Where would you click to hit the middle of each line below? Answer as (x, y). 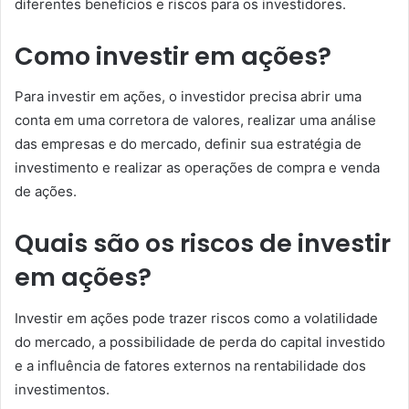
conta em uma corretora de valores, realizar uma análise (195, 120)
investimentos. (62, 389)
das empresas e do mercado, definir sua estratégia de (188, 144)
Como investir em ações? (173, 56)
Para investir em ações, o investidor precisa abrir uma (188, 96)
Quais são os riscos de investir (203, 243)
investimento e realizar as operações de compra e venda (197, 168)
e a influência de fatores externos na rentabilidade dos (190, 365)
